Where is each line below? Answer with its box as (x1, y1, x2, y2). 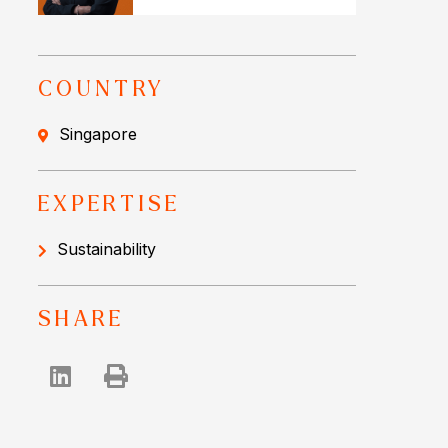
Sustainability (57, 239, 156, 260)
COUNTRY (38, 78, 166, 101)
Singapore (59, 124, 137, 145)
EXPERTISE (38, 193, 181, 216)
